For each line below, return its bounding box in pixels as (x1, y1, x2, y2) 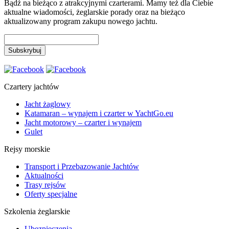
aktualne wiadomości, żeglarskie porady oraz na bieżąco (4, 8, 185, 17)
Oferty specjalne (25, 190, 77, 199)
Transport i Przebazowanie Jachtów (25, 162, 139, 171)
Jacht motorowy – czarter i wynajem (25, 118, 142, 127)
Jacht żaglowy (25, 100, 71, 109)
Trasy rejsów (25, 180, 66, 190)
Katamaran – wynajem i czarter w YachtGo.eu (25, 109, 173, 118)
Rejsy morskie (4, 145, 50, 154)
